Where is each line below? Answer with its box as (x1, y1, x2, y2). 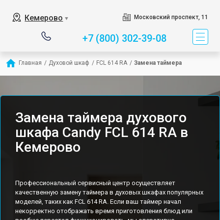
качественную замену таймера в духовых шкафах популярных (15, 189, 203, 196)
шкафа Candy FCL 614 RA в (15, 124, 188, 140)
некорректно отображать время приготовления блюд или (15, 207, 192, 215)
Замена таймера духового (15, 110, 187, 126)
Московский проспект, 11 (134, 14, 208, 21)
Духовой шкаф (49, 59, 89, 66)
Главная (19, 59, 42, 66)
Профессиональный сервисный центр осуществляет (15, 179, 175, 187)
